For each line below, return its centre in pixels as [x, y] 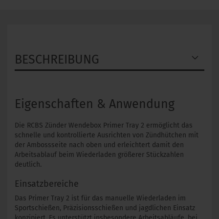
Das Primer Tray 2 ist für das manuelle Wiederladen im [100, 198]
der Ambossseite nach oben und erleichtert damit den [99, 145]
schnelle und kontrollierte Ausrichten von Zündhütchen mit [107, 135]
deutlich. [28, 164]
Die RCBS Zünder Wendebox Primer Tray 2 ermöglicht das [104, 125]
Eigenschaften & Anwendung [95, 104]
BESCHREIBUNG [57, 60]
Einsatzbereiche [47, 184]
